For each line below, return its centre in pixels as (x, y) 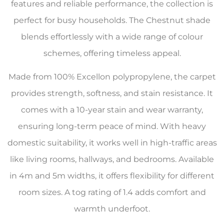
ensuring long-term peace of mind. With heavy (112, 126)
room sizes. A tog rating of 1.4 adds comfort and (112, 192)
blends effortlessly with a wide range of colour (112, 36)
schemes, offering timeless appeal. (112, 53)
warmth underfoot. (112, 209)
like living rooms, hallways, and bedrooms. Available (112, 159)
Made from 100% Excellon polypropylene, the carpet (112, 77)
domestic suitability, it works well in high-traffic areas (112, 143)
